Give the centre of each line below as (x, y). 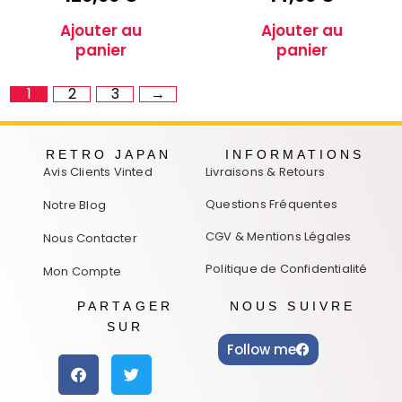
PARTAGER (125, 307)
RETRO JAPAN (109, 155)
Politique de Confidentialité (287, 269)
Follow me (262, 350)
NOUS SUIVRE (293, 307)
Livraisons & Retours (265, 172)
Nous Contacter (90, 239)
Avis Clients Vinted (98, 172)
